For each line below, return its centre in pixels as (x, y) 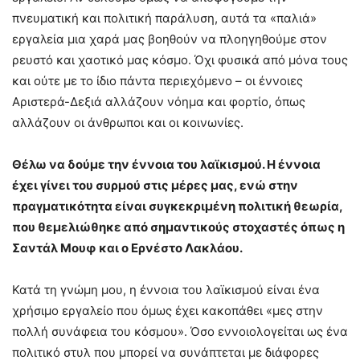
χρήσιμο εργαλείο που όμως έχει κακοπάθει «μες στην (168, 311)
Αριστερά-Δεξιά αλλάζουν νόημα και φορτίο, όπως (159, 102)
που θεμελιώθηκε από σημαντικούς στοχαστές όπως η (178, 227)
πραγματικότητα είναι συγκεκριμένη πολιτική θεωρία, (177, 207)
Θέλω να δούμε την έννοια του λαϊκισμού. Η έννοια (166, 165)
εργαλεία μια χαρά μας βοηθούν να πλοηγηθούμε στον (170, 39)
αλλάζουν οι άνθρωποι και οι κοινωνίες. (128, 123)
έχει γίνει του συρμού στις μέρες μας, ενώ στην (155, 186)
